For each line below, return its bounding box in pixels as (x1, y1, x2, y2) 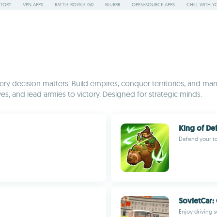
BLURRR (105, 1, 120, 8)
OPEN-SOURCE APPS (132, 1, 175, 8)
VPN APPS (23, 1, 43, 8)
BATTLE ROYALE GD (55, 1, 93, 8)
